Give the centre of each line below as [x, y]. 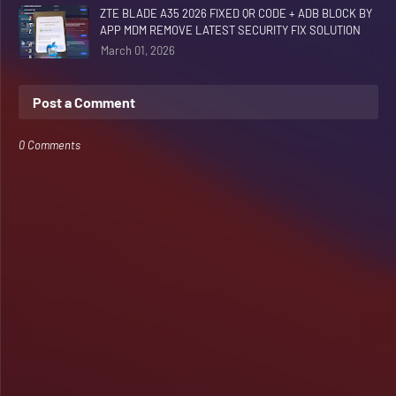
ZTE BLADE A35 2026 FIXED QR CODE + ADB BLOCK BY [236, 13]
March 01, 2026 [138, 50]
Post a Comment [84, 102]
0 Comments [49, 145]
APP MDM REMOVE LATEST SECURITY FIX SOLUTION [230, 30]
